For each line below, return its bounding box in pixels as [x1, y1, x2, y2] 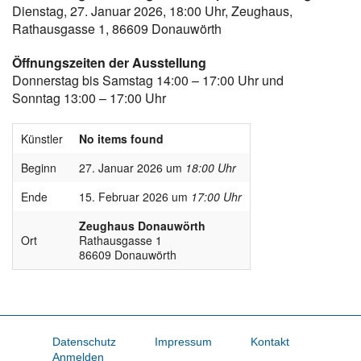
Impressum [154, 335, 212, 349]
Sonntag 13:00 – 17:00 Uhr [12, 89, 166, 108]
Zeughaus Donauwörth [79, 218, 205, 234]
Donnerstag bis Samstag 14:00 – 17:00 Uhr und [12, 71, 284, 90]
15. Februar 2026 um [79, 189, 191, 205]
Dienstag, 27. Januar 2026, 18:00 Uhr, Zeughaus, [12, 2, 293, 21]
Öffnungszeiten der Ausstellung [12, 53, 206, 73]
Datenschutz [52, 335, 116, 349]
